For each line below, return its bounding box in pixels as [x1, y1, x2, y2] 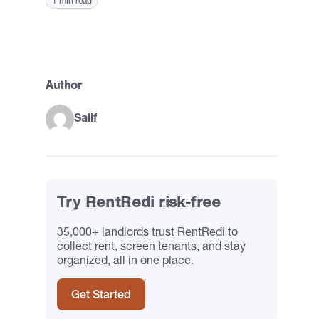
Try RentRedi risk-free [57, 192, 221, 211]
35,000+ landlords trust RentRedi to [57, 224, 238, 239]
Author [46, 78, 83, 92]
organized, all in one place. [57, 253, 194, 267]
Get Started [71, 287, 131, 301]
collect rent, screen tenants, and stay [57, 239, 246, 253]
